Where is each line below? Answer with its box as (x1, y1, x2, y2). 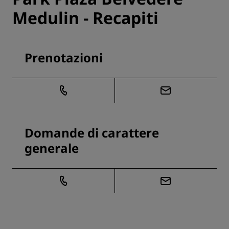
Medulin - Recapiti (12, 7, 158, 29)
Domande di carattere (25, 124, 159, 142)
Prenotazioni (25, 49, 103, 66)
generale (25, 140, 79, 157)
